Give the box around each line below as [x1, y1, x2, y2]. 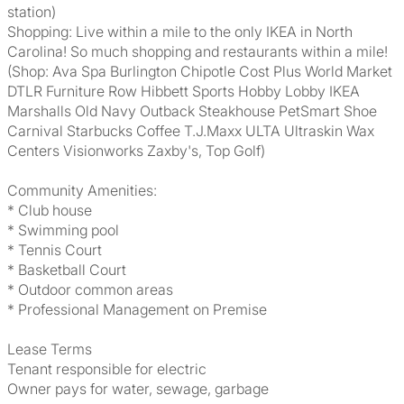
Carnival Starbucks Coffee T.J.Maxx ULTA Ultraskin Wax [7, 122, 374, 140]
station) [7, 3, 56, 21]
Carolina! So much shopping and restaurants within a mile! [7, 42, 388, 60]
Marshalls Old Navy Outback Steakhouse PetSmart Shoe [7, 102, 377, 120]
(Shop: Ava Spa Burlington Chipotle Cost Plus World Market [7, 62, 392, 80]
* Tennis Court [7, 241, 102, 259]
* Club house [7, 201, 92, 219]
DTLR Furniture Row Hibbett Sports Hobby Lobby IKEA [7, 82, 360, 100]
